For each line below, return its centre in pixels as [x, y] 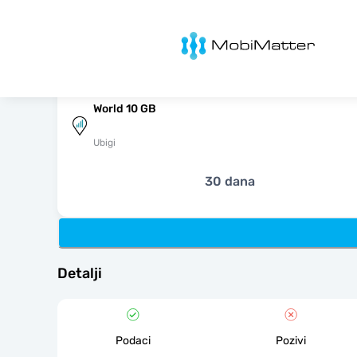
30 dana [229, 181]
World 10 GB [125, 109]
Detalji [80, 273]
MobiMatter [192, 36]
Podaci [133, 341]
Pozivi [291, 341]
